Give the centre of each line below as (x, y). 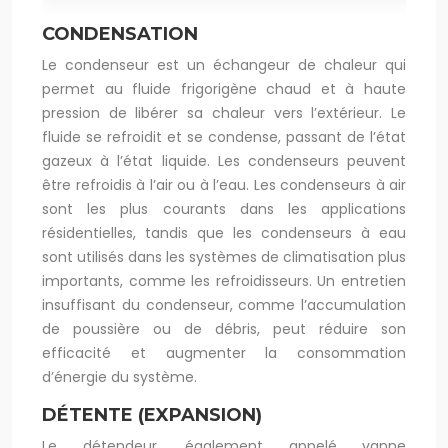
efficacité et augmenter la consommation (224, 353)
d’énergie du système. (119, 377)
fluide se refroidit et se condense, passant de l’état (224, 137)
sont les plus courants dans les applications (224, 209)
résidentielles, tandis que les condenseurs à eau (224, 233)
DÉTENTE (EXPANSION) (152, 415)
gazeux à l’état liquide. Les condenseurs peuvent (224, 161)
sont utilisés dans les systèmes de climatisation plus (224, 257)
